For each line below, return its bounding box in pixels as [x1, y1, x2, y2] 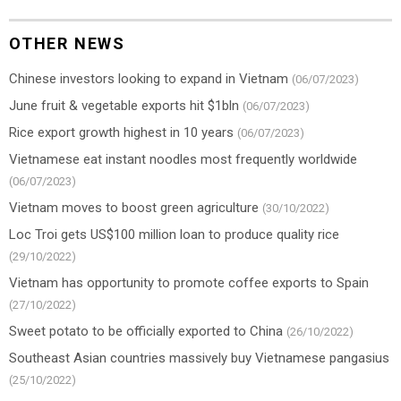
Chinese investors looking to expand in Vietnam [9, 70, 288, 87]
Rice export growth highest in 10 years [9, 124, 234, 141]
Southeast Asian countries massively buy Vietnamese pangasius [9, 349, 389, 366]
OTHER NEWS [9, 33, 125, 53]
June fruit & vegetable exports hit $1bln [9, 97, 239, 114]
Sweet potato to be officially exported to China [9, 322, 283, 339]
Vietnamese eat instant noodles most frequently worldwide [9, 150, 357, 167]
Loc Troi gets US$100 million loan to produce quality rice [9, 226, 339, 243]
